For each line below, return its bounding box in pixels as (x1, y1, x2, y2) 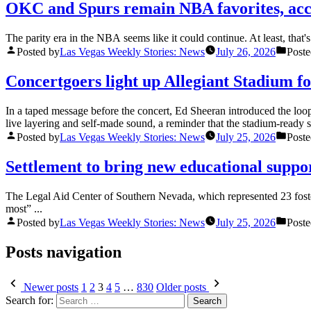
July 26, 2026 (216, 46, 276, 58)
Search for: (6, 294, 53, 306)
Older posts (156, 280, 206, 293)
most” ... (6, 203, 42, 215)
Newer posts (24, 280, 78, 293)
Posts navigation (6, 242, 121, 261)
